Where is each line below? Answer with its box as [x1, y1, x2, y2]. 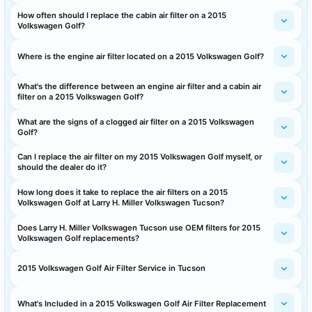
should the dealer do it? [17, 162, 107, 173]
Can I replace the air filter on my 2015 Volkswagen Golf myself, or [17, 152, 263, 162]
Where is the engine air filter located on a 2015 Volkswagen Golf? [17, 51, 265, 61]
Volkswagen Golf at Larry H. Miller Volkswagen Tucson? [17, 198, 225, 208]
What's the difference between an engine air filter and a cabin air [17, 81, 262, 91]
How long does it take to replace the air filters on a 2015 [17, 187, 228, 198]
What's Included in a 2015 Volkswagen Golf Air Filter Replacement [17, 298, 267, 309]
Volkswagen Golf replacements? [17, 233, 140, 243]
